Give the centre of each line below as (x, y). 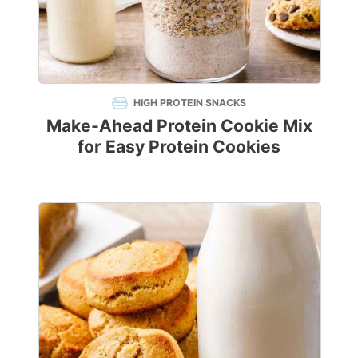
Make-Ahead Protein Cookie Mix (179, 126)
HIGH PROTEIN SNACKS (189, 103)
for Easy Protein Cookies (179, 147)
